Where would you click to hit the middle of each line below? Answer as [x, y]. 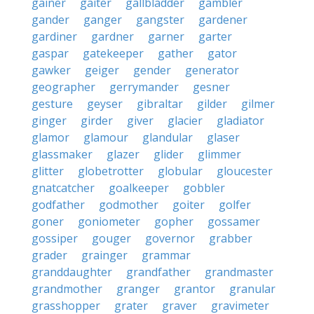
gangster [160, 20]
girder [97, 121]
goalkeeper [139, 188]
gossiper [55, 238]
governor [170, 238]
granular [252, 289]
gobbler [204, 188]
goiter [189, 205]
